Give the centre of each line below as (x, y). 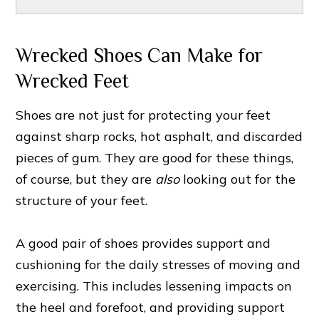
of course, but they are (86, 179)
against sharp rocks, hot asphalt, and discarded (159, 137)
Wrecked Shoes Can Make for (140, 56)
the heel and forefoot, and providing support (151, 308)
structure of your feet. (82, 201)
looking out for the (238, 179)
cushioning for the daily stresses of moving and (158, 265)
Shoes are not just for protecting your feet (143, 115)
